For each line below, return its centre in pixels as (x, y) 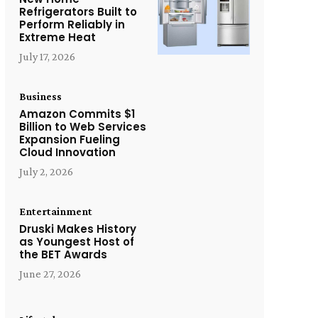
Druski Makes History (77, 229)
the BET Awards (63, 254)
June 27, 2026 (50, 273)
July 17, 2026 (47, 56)
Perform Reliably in (72, 24)
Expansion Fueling (69, 139)
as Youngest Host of (76, 241)
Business (40, 96)
